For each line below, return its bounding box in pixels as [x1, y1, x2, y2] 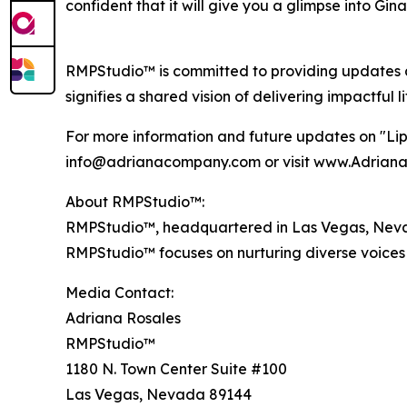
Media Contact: [65, 283, 174, 303]
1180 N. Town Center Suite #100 [65, 360, 287, 379]
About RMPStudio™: [65, 193, 204, 212]
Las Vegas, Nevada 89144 [65, 385, 252, 404]
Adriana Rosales [65, 309, 181, 328]
